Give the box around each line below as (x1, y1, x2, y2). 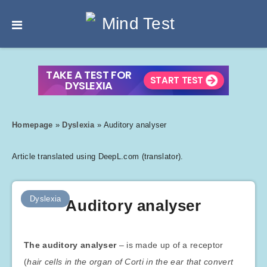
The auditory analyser (24, 240, 117, 250)
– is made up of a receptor (116, 240, 223, 250)
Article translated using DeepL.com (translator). (12, 152, 184, 161)
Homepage (12, 120, 53, 129)
